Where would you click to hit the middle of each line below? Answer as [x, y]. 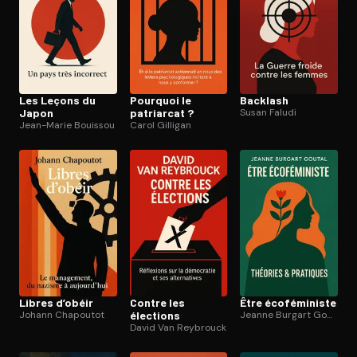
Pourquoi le [160, 100]
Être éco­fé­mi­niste [288, 302]
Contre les [157, 302]
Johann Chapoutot [62, 314]
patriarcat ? [161, 112]
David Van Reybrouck [178, 327]
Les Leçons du [57, 100]
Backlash [265, 100]
